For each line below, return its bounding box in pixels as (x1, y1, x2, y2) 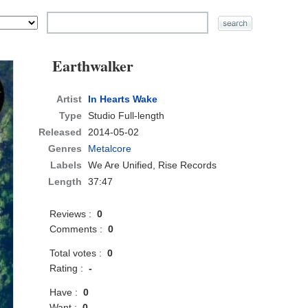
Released (38, 126, 82, 138)
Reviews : (49, 208, 98, 220)
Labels (50, 159, 82, 171)
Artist (56, 93, 82, 105)
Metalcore (88, 143, 132, 155)
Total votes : (49, 247, 108, 259)
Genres (48, 143, 82, 155)
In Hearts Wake (88, 93, 158, 105)
